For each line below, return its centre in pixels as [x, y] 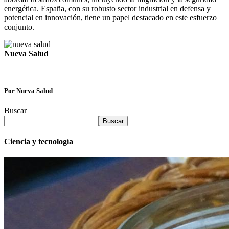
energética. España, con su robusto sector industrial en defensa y [107, 8]
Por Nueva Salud [28, 90]
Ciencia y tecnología [39, 142]
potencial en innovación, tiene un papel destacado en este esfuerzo [110, 17]
